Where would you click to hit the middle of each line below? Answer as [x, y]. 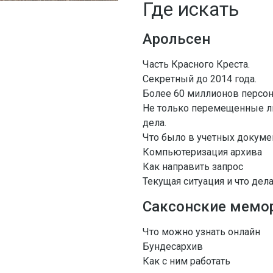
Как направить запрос [193, 167]
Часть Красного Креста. [196, 65]
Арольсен [176, 39]
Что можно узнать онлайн [201, 232]
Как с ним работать [186, 261]
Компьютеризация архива [202, 152]
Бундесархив [172, 246]
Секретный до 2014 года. [199, 79]
